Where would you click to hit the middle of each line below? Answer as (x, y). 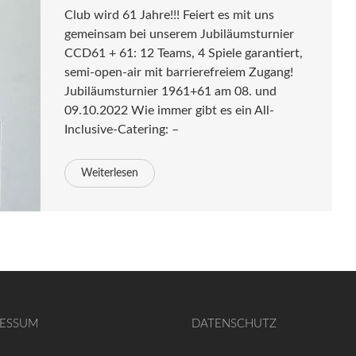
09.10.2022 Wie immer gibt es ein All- (170, 110)
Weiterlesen (110, 173)
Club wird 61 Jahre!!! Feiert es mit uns (170, 15)
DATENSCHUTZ (234, 324)
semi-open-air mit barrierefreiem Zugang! (179, 72)
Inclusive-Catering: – (122, 130)
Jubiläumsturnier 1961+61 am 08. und (171, 91)
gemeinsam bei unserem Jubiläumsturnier (180, 34)
